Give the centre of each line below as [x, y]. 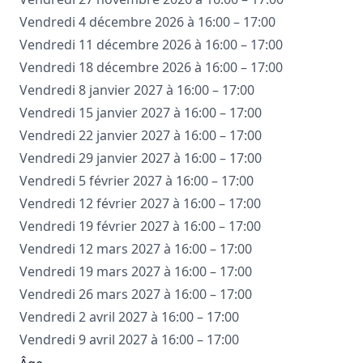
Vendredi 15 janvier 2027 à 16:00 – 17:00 [141, 113]
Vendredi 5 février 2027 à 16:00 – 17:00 [137, 181]
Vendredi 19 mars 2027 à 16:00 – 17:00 [136, 271]
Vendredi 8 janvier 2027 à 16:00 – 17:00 [137, 90]
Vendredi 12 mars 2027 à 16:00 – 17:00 [136, 249]
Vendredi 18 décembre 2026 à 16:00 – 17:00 [151, 67]
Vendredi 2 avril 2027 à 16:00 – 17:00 [129, 317]
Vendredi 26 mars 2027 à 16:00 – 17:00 [136, 294]
